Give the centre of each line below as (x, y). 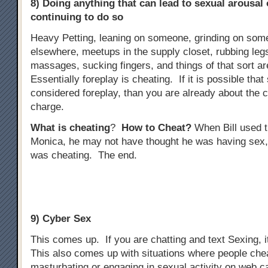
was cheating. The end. (84, 155)
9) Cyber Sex (61, 218)
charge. (47, 106)
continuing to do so (77, 17)
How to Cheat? (156, 127)
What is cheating (70, 127)
